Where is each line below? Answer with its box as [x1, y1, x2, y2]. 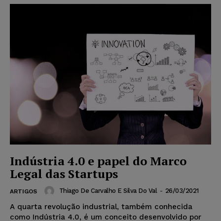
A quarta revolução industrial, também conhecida [10, 202, 192, 212]
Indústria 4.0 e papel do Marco [10, 153, 186, 169]
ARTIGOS [10, 188, 37, 195]
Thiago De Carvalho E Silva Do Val [59, 187, 157, 195]
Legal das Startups [10, 166, 118, 182]
